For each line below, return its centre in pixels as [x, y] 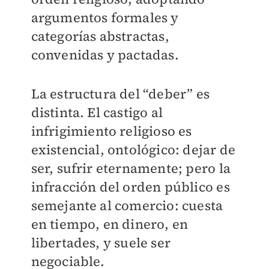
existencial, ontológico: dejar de [133, 150]
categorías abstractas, [100, 36]
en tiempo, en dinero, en [110, 224]
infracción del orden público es [130, 187]
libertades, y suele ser [101, 243]
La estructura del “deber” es [120, 94]
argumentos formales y [105, 17]
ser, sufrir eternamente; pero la [131, 168]
